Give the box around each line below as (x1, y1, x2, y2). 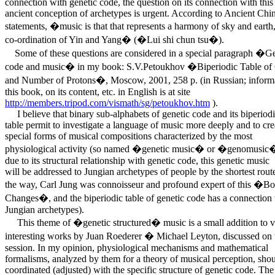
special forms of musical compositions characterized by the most (5, 130, 252, 141)
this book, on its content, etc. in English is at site (5, 86, 190, 97)
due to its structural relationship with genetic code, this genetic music (5, 155, 269, 166)
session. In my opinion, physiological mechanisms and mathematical (5, 242, 268, 253)
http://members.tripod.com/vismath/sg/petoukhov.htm (5, 97, 210, 108)
